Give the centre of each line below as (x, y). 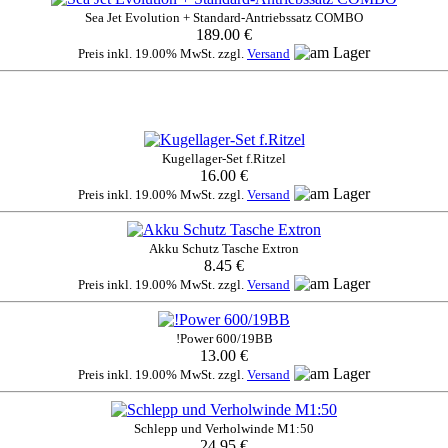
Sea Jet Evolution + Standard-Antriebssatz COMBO (224, 17)
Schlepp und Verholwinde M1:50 (224, 429)
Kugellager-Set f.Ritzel (224, 159)
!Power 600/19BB (224, 339)
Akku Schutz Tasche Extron (224, 249)
